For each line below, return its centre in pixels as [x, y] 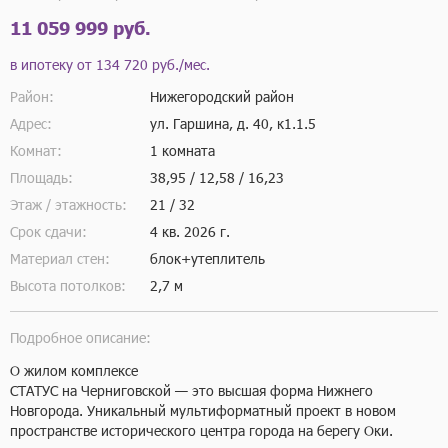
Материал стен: [60, 258]
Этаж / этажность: [68, 204]
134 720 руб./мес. [153, 64]
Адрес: [31, 123]
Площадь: [41, 177]
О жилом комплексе [74, 370]
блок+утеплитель [207, 258]
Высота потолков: [68, 285]
